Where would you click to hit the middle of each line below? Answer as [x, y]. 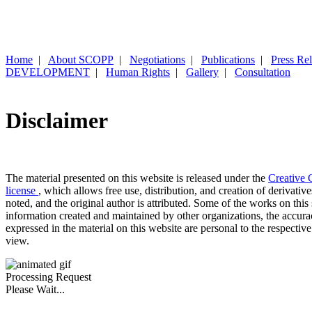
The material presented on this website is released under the [137, 178]
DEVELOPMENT [48, 72]
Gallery [202, 72]
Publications [228, 60]
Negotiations [157, 60]
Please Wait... [35, 290]
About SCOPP [81, 60]
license [22, 191]
